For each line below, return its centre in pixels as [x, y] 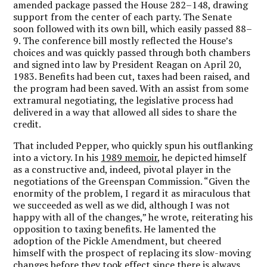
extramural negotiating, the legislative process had [123, 100]
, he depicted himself [202, 157]
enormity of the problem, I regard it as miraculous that [132, 193]
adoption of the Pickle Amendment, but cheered [117, 240]
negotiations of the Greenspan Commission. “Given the [132, 181]
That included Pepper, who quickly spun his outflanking [133, 145]
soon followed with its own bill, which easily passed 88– [133, 28]
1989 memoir [129, 157]
